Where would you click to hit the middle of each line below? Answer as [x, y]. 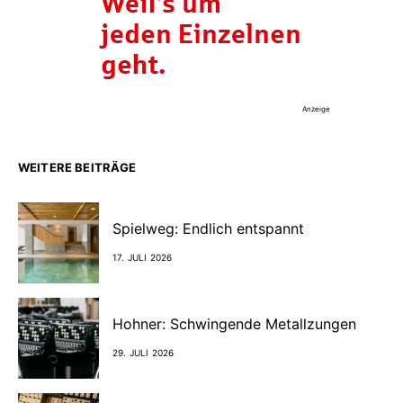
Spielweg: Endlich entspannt [208, 229]
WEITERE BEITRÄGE [77, 167]
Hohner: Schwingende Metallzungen [237, 324]
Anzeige [316, 108]
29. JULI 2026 [143, 353]
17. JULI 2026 [143, 258]
